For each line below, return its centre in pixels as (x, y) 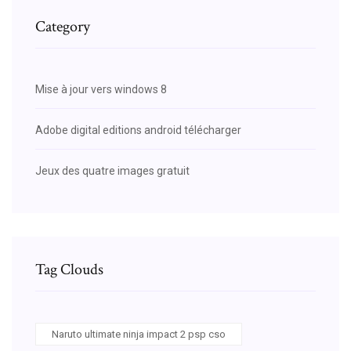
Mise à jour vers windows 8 (101, 89)
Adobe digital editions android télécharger (138, 130)
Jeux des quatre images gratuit (112, 170)
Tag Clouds (69, 269)
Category (63, 26)
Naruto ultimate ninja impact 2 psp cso (139, 334)
